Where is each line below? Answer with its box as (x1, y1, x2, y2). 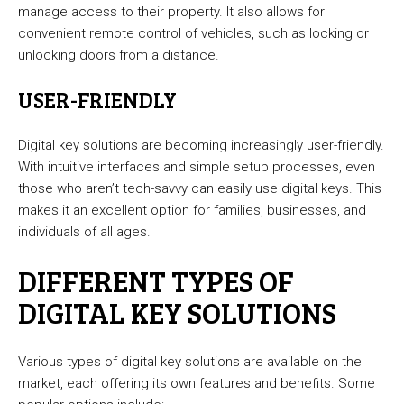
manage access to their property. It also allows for (18, 4, 325, 21)
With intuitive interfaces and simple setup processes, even (18, 159, 375, 176)
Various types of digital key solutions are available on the (18, 353, 362, 371)
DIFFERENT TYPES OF (18, 262, 294, 301)
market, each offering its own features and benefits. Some (18, 375, 375, 392)
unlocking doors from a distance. (18, 47, 219, 64)
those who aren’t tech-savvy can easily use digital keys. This (18, 180, 381, 197)
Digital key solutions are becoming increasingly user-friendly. (18, 137, 384, 154)
